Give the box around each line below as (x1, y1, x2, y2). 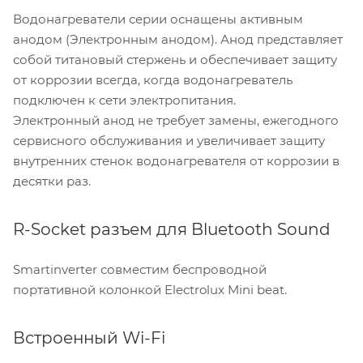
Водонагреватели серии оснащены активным (13, 11, 303, 28)
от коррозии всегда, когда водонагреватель (13, 72, 293, 88)
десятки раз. (13, 173, 91, 190)
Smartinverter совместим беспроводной (13, 262, 267, 278)
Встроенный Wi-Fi (13, 328, 165, 348)
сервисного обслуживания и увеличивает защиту (13, 133, 325, 149)
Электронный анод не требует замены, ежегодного (13, 113, 339, 129)
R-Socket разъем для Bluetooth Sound (13, 220, 331, 240)
